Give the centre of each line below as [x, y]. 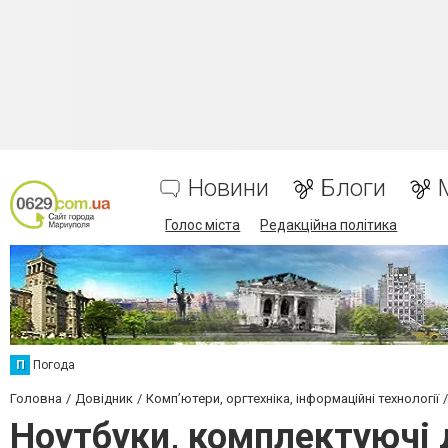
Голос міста [203, 225]
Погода [54, 365]
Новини [229, 188]
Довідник [104, 398]
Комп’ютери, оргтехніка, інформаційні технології [292, 398]
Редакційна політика [329, 225]
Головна [36, 398]
